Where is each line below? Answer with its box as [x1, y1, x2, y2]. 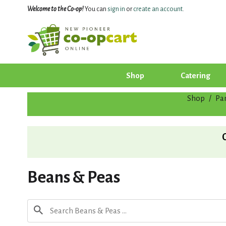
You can [83, 6, 107, 13]
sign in [107, 6, 125, 13]
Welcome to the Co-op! [27, 6, 84, 13]
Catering [180, 71, 210, 80]
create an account [133, 6, 183, 13]
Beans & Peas [27, 168, 120, 186]
